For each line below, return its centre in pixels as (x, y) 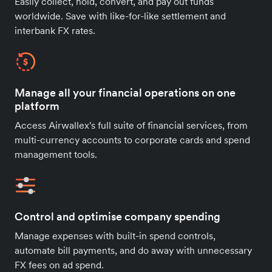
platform (37, 106)
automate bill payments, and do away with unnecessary (133, 250)
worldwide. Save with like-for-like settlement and (120, 15)
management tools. (56, 154)
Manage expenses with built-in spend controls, (115, 235)
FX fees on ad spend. (59, 264)
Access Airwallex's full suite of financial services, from (131, 125)
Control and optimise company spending (117, 216)
